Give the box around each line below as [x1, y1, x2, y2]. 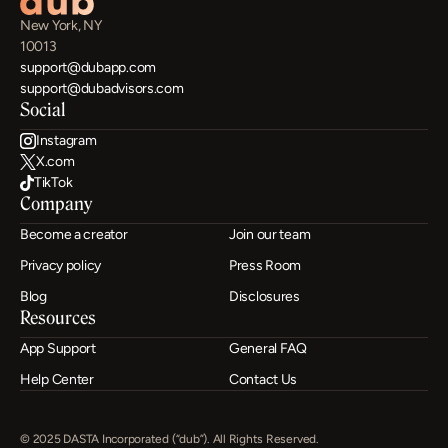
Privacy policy [20, 257, 102, 274]
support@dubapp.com [20, 59, 156, 76]
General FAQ [229, 340, 307, 357]
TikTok [34, 174, 73, 191]
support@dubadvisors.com [20, 80, 184, 97]
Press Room [229, 257, 302, 274]
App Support [20, 340, 96, 357]
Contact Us [229, 371, 298, 388]
